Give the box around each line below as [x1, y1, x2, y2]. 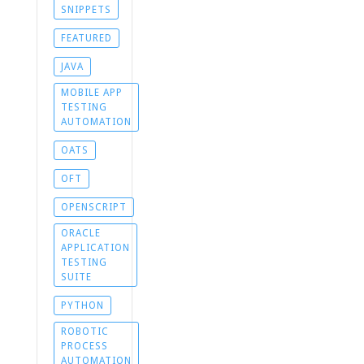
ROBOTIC [60, 325, 109, 337]
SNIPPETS [60, 3, 111, 15]
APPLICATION [60, 241, 130, 253]
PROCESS [60, 340, 108, 352]
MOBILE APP [60, 86, 123, 98]
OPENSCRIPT [60, 201, 127, 213]
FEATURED [60, 32, 112, 44]
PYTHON [60, 299, 104, 311]
